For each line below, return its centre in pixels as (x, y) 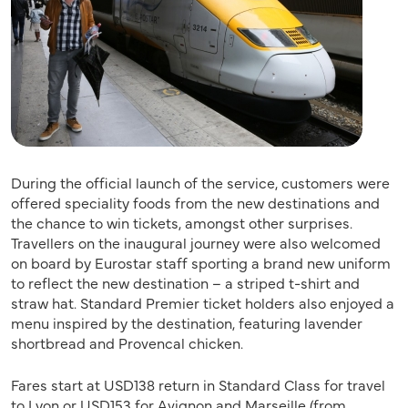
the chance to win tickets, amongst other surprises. (182, 222)
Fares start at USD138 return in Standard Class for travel (198, 384)
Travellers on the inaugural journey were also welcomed (196, 242)
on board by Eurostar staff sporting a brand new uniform (201, 262)
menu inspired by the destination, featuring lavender (187, 322)
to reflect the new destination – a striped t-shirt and (185, 282)
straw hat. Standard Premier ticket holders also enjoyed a (203, 302)
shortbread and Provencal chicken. (127, 342)
